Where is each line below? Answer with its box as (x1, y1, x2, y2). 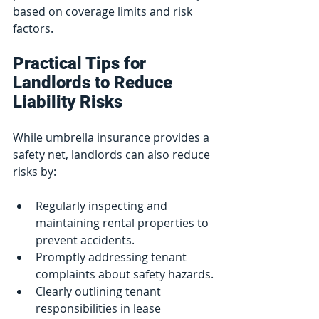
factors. (13, 20, 53, 36)
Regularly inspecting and (36, 197, 170, 214)
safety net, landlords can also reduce (13, 146, 213, 162)
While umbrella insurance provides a (13, 129, 212, 145)
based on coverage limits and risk (13, 3, 195, 19)
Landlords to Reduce (13, 72, 177, 93)
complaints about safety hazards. (36, 266, 214, 282)
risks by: (13, 163, 56, 179)
